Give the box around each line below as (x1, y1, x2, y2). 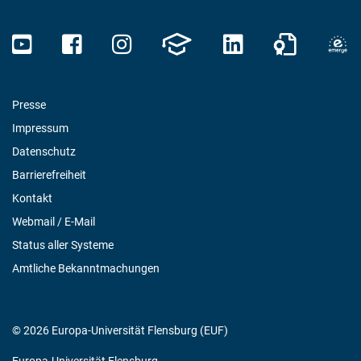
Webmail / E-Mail (12, 215, 95, 228)
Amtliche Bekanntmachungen (12, 262, 160, 275)
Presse (12, 98, 46, 111)
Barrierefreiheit (12, 168, 86, 181)
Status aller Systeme (12, 239, 114, 251)
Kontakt (12, 192, 52, 205)
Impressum (12, 122, 68, 135)
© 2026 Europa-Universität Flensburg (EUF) (12, 324, 228, 337)
